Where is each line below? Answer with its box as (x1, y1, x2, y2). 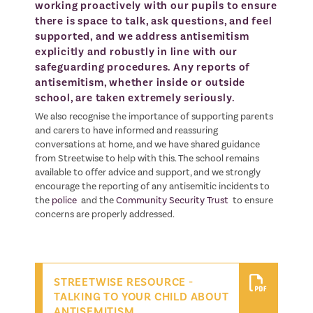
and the (77, 194, 116, 205)
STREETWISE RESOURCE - (54, 275, 194, 289)
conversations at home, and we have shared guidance (35, 138, 260, 150)
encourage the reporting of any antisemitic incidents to (35, 180, 270, 191)
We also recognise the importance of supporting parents (35, 110, 273, 122)
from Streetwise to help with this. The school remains (35, 152, 259, 163)
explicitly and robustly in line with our (35, 45, 238, 58)
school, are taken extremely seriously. (35, 91, 235, 104)
